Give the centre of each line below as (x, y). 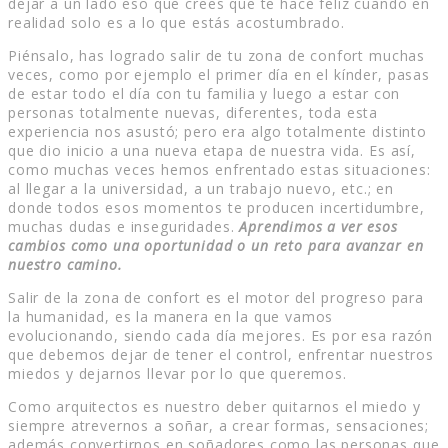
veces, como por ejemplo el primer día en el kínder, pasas (219, 75)
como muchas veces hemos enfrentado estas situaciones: (219, 170)
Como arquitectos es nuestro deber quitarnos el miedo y (214, 407)
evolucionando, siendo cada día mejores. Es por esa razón (221, 336)
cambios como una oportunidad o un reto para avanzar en (216, 246)
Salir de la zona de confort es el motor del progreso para (216, 298)
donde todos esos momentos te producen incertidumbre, (216, 208)
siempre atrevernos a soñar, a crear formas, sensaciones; (219, 426)
